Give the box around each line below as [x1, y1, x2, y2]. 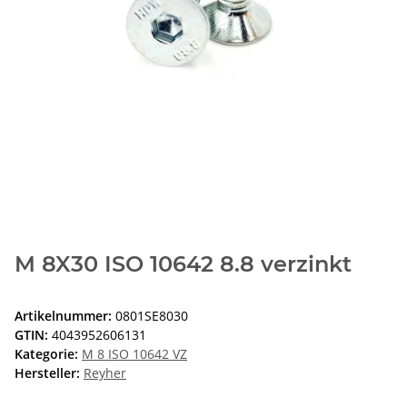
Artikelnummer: [15, 307, 115, 325]
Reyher [84, 364, 126, 382]
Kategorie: [15, 345, 82, 363]
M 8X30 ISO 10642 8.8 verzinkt [15, 251, 352, 278]
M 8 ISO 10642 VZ [82, 345, 187, 363]
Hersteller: [15, 364, 80, 382]
